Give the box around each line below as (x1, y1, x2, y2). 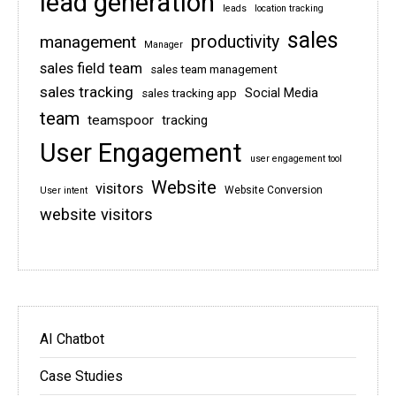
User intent (40, 185, 88, 197)
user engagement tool (250, 153, 342, 165)
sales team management (150, 63, 278, 77)
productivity (191, 32, 279, 53)
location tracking (255, 3, 324, 15)
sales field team (40, 60, 142, 78)
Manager (144, 39, 183, 51)
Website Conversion (225, 184, 323, 197)
